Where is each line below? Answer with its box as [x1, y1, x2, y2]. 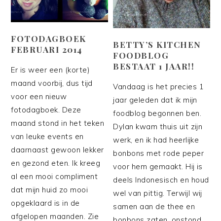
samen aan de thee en [113, 201, 195, 211]
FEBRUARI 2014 [11, 43, 82, 55]
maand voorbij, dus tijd [11, 78, 93, 88]
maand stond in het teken [11, 118, 105, 128]
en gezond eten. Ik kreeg [11, 158, 101, 168]
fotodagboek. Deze [11, 105, 81, 114]
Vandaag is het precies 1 [113, 81, 204, 91]
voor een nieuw [11, 91, 67, 101]
